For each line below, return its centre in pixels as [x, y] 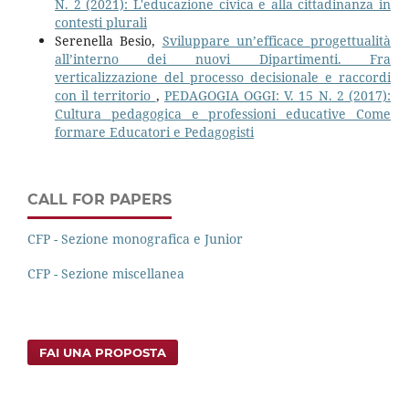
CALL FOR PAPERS [100, 200]
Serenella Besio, [108, 41]
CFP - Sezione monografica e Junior [135, 239]
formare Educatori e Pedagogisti [154, 132]
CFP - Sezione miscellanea [106, 274]
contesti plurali [100, 23]
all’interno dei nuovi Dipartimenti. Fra [223, 59]
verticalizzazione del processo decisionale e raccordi [223, 78]
